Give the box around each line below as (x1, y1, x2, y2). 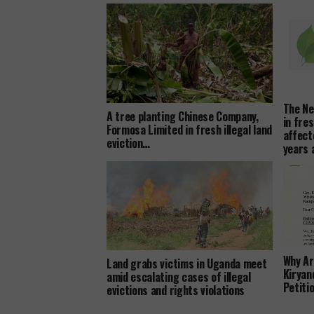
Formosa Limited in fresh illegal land (107, 121, 273, 138)
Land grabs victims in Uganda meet (107, 254, 267, 272)
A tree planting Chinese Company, (107, 107, 259, 125)
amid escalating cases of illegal (107, 268, 251, 285)
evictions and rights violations (107, 281, 245, 299)
